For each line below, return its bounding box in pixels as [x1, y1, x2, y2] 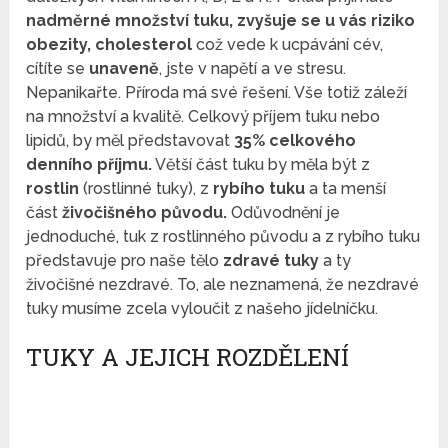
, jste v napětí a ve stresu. [159, 59, 347, 79]
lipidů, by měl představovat [26, 131, 231, 151]
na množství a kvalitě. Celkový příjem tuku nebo [26, 107, 381, 127]
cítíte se [26, 59, 90, 79]
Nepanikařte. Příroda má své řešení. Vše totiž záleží [26, 83, 408, 103]
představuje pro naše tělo [26, 251, 224, 271]
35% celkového [230, 131, 357, 151]
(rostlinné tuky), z [79, 179, 214, 199]
